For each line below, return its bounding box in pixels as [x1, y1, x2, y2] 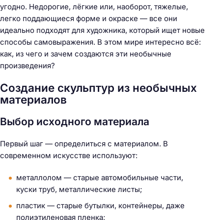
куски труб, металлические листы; [16, 185, 142, 194]
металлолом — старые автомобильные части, [16, 173, 183, 183]
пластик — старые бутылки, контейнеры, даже [16, 201, 185, 211]
